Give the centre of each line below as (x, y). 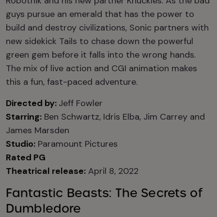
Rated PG (26, 157)
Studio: (21, 144)
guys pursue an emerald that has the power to (100, 14)
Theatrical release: (46, 171)
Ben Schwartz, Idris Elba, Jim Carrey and (123, 117)
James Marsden (38, 130)
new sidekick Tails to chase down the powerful (100, 41)
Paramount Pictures (77, 144)
